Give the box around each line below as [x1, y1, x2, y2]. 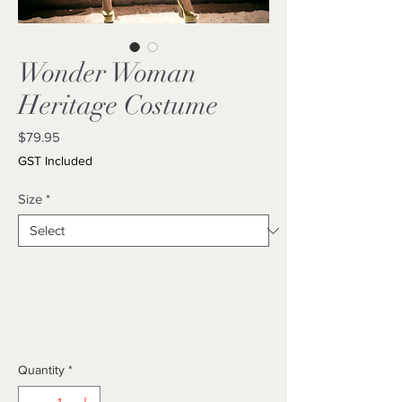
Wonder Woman [18, 57, 197, 90]
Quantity [18, 363, 65, 377]
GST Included [18, 153, 92, 168]
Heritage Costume [18, 89, 218, 122]
